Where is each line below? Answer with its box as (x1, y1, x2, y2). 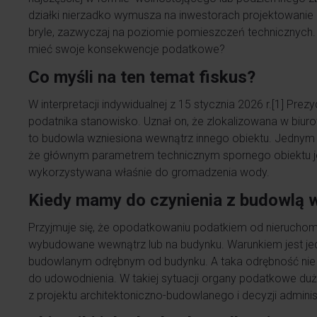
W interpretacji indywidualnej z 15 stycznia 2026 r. (28, 98, 272, 111)
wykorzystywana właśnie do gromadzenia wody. (28, 166, 270, 179)
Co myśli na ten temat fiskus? (28, 67, 255, 87)
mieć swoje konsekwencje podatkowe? (28, 42, 234, 56)
